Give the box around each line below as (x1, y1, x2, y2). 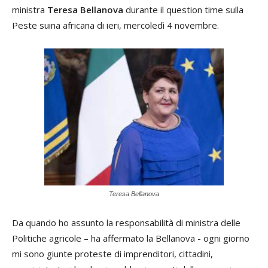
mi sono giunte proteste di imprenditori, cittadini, (12, 247, 213, 260)
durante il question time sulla (123, 3, 243, 16)
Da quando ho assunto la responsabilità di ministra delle (12, 216, 240, 229)
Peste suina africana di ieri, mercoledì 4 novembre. (12, 19, 219, 31)
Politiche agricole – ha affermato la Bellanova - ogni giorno (12, 232, 249, 244)
